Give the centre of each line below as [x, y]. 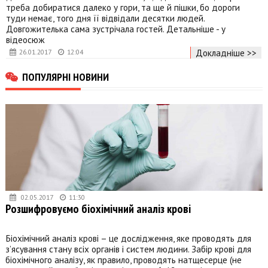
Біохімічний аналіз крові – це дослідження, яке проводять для [128, 238]
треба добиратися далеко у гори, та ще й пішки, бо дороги [123, 7]
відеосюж [25, 40]
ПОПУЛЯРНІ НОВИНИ [66, 77]
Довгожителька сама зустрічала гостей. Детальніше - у [116, 29]
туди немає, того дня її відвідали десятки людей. [105, 18]
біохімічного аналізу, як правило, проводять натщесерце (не [124, 259]
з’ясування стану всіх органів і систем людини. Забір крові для [128, 249]
